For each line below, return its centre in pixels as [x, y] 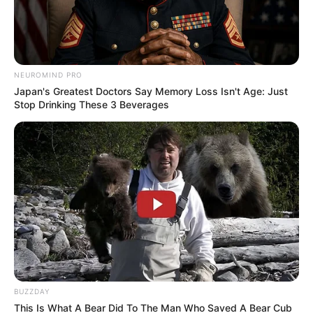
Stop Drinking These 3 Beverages [92, 104]
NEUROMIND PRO [48, 74]
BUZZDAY [32, 292]
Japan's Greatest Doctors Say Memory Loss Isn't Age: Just [151, 91]
